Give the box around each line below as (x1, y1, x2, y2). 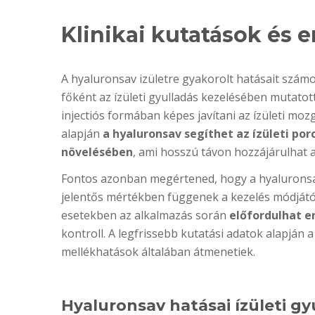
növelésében (61, 144, 133, 160)
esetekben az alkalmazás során (61, 207, 229, 223)
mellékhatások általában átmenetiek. (61, 244, 255, 259)
